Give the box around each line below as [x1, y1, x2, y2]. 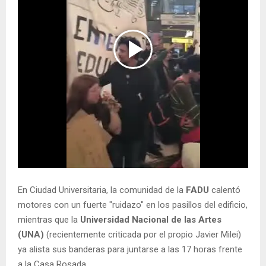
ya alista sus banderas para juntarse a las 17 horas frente [18, 244, 242, 255]
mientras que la [18, 214, 80, 226]
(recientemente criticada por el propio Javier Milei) [46, 229, 241, 240]
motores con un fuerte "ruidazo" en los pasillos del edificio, [18, 199, 248, 211]
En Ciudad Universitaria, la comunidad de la [18, 185, 186, 196]
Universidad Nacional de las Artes [80, 214, 221, 226]
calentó [211, 185, 240, 196]
